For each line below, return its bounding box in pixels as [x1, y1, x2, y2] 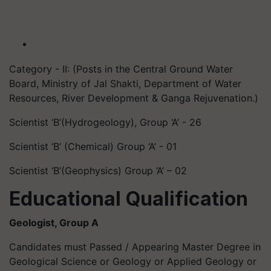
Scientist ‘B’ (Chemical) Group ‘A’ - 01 [9, 140, 177, 152]
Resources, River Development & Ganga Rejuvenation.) [9, 92, 258, 104]
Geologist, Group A [9, 217, 99, 229]
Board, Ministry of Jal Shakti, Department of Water [9, 77, 241, 90]
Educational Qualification [9, 187, 248, 211]
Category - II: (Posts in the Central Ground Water [9, 63, 233, 75]
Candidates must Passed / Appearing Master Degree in [9, 241, 261, 253]
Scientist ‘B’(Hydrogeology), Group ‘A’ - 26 [9, 116, 201, 128]
